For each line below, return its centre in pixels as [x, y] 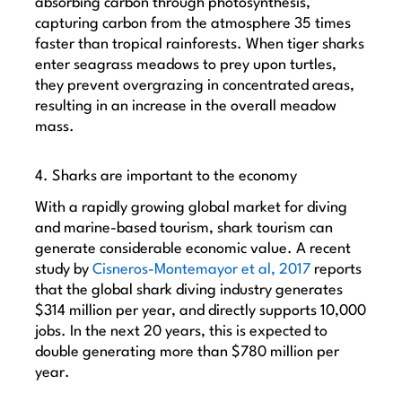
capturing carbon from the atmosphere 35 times [193, 24]
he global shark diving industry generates [208, 291]
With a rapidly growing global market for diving [192, 208]
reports [336, 270]
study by [64, 270]
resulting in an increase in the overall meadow [186, 107]
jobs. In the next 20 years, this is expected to [182, 332]
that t [54, 291]
